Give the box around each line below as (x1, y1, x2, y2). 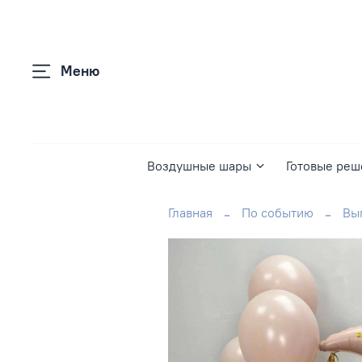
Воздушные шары (146, 158, 251, 175)
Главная (168, 204, 213, 221)
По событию (242, 204, 314, 221)
